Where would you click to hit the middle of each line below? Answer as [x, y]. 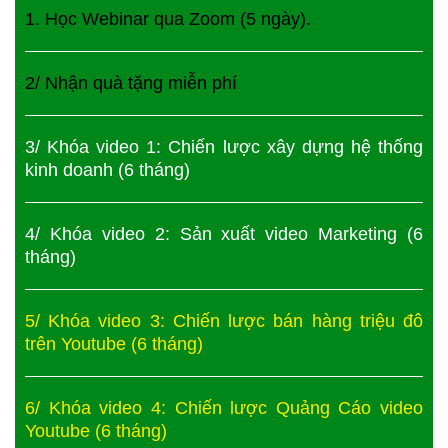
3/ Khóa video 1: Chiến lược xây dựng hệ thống [224, 146]
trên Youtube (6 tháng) [114, 343]
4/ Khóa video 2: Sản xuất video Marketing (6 [224, 233]
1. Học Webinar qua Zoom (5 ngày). [168, 18]
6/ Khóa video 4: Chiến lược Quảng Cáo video [224, 407]
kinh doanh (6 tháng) [107, 169]
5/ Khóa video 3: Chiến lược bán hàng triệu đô [224, 320]
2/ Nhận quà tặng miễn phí [131, 82]
